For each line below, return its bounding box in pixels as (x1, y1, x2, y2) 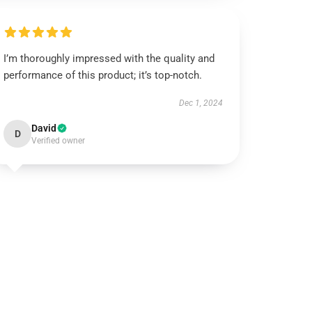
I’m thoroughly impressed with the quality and (3, 52, 215, 65)
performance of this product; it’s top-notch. (3, 69, 203, 81)
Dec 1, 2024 (178, 98, 223, 108)
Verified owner (31, 136, 86, 146)
